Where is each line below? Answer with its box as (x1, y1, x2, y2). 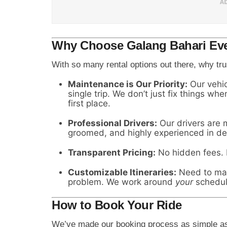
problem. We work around (68, 176, 175, 187)
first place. (68, 98, 110, 108)
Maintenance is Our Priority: (68, 79, 187, 89)
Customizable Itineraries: (68, 167, 176, 177)
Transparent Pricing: (68, 147, 156, 158)
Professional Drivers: (68, 118, 157, 128)
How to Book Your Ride (52, 198, 182, 212)
